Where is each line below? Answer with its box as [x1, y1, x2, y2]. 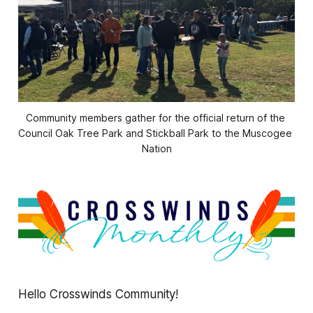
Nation [141, 143, 172, 155]
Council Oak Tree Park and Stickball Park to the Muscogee [18, 127, 292, 140]
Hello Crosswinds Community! [17, 287, 179, 302]
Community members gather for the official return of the [25, 112, 285, 124]
